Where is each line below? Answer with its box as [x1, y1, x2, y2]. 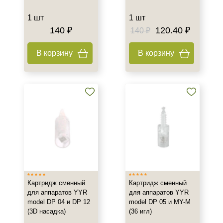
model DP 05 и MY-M [128, 198, 191, 206]
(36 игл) [128, 208, 152, 215]
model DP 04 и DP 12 [27, 198, 90, 206]
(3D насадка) [27, 208, 66, 215]
